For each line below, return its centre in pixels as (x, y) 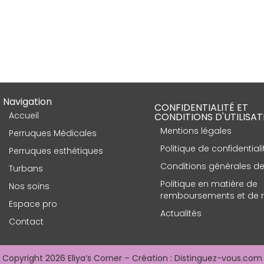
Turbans (26, 168)
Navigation (27, 101)
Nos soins (29, 186)
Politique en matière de (209, 184)
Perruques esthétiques (56, 151)
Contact (26, 221)
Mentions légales (196, 131)
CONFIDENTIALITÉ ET (201, 107)
